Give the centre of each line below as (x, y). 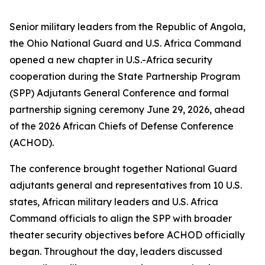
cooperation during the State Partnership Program (125, 76)
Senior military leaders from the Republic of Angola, (127, 27)
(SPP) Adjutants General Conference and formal (119, 93)
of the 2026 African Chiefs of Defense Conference (122, 126)
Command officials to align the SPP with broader (121, 218)
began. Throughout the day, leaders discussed (116, 251)
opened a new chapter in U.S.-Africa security (111, 60)
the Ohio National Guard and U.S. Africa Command (125, 43)
